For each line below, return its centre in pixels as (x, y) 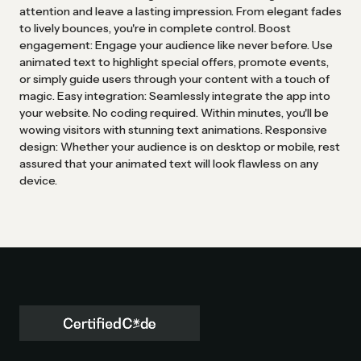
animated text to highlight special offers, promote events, (174, 62)
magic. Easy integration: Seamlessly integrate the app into (175, 95)
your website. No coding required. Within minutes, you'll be (174, 112)
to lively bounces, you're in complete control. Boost (155, 28)
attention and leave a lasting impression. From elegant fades (180, 11)
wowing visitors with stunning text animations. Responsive (173, 129)
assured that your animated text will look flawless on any (169, 163)
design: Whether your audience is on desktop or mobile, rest (180, 146)
